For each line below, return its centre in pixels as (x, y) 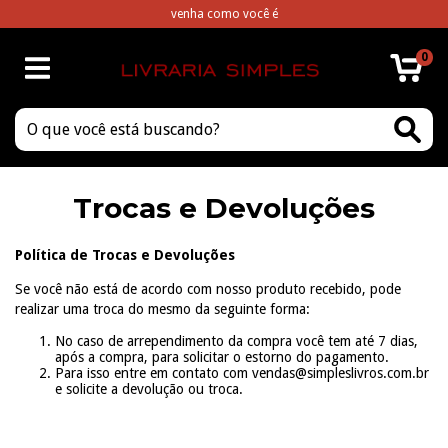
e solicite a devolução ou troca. (149, 389)
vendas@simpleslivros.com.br (340, 373)
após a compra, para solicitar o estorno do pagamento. (222, 357)
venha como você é (224, 14)
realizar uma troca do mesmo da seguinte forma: (162, 309)
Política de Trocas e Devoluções (125, 255)
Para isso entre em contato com (153, 373)
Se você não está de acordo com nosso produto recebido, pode (208, 289)
